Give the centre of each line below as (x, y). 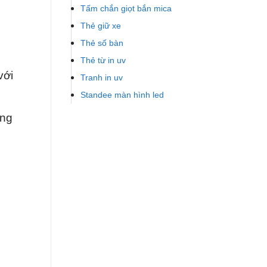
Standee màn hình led (122, 95)
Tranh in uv (102, 78)
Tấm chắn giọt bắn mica (126, 9)
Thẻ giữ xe (101, 26)
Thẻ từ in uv (103, 60)
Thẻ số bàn (102, 43)
